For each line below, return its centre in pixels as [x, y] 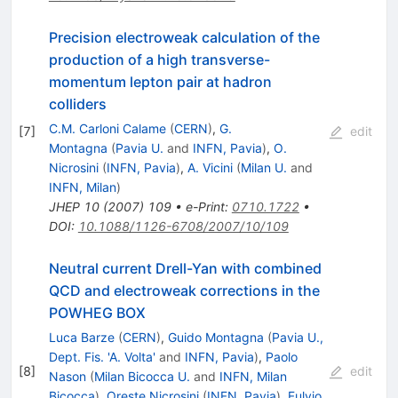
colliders [77, 104]
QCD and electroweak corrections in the [184, 291]
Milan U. [263, 168]
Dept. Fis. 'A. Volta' [102, 357]
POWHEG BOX [97, 313]
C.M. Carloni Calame [107, 129]
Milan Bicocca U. [142, 377]
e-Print [205, 207]
